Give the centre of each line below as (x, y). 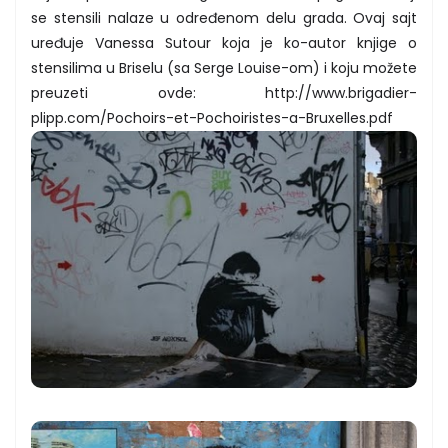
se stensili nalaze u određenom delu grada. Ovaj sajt (224, 17)
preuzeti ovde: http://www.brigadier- (224, 92)
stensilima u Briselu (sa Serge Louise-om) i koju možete (224, 67)
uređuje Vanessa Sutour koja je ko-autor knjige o (224, 42)
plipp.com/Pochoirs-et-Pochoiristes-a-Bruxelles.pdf (212, 117)
